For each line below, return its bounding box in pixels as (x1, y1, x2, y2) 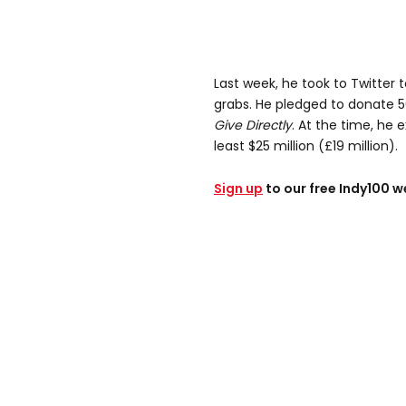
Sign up (214, 179, 263, 198)
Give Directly (214, 116, 292, 135)
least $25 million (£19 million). (214, 137, 398, 156)
